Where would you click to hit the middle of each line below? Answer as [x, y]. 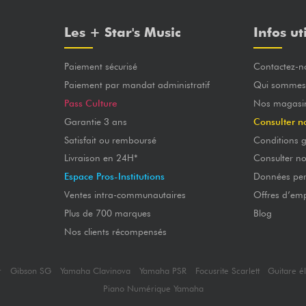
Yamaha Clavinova [95, 271]
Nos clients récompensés [115, 231]
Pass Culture [91, 103]
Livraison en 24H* [101, 158]
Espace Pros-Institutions [114, 177]
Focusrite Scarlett [227, 271]
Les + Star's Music [122, 33]
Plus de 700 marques [107, 213]
